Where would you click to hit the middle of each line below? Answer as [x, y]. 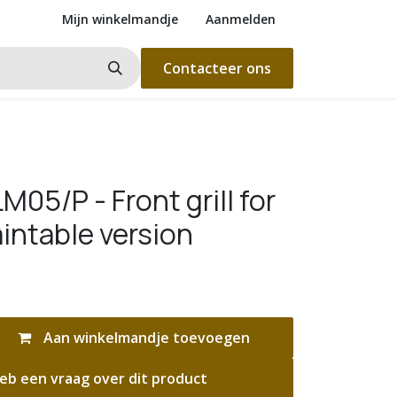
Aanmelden [241, 19]
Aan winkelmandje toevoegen [144, 338]
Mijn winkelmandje [120, 19]
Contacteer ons [217, 68]
